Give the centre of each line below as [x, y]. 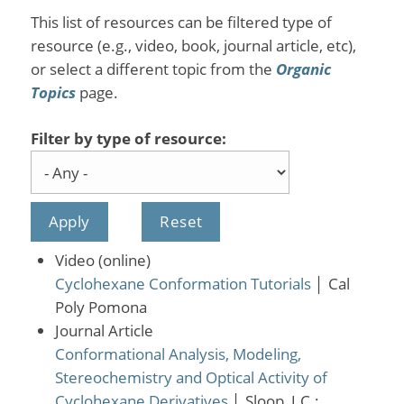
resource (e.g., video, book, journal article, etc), [193, 46]
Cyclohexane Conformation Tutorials [183, 284]
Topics [53, 93]
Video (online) [102, 261]
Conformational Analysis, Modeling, [178, 354]
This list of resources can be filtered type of [181, 23]
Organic [303, 69]
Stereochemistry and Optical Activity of [191, 378]
